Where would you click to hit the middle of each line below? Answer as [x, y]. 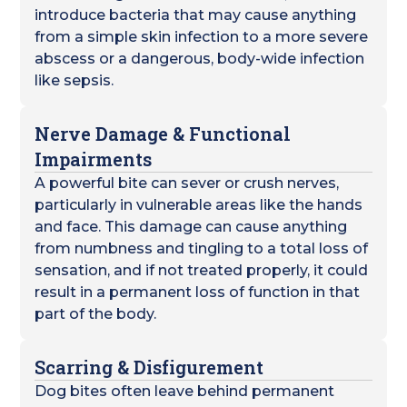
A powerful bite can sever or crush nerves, [187, 183]
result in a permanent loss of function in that [198, 292]
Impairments [94, 159]
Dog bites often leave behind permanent [185, 391]
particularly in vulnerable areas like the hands [199, 205]
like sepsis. [74, 80]
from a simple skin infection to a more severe [202, 37]
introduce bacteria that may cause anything [196, 15]
